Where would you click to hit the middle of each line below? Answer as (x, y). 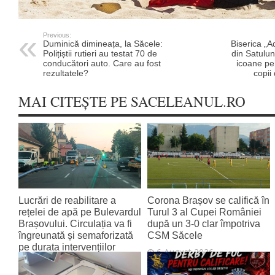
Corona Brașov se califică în (208, 200)
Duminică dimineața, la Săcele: (103, 44)
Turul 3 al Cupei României (204, 212)
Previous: (57, 35)
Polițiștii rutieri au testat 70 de (100, 54)
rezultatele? (66, 73)
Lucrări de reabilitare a (67, 200)
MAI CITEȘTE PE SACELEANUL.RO (132, 102)
